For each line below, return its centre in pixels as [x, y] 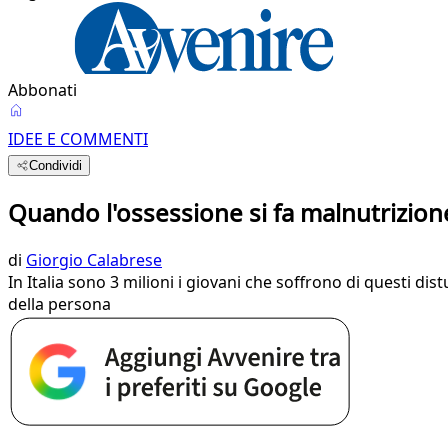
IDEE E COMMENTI [78, 139]
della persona [59, 303]
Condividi [56, 165]
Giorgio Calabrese [94, 259]
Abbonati [42, 90]
